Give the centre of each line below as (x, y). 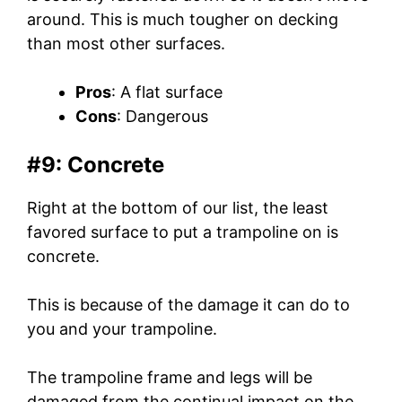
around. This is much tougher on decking (183, 20)
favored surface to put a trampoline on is (183, 232)
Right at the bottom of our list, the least (178, 208)
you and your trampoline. (122, 329)
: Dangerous (162, 117)
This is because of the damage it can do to (188, 305)
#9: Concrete (96, 165)
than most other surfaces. (126, 44)
